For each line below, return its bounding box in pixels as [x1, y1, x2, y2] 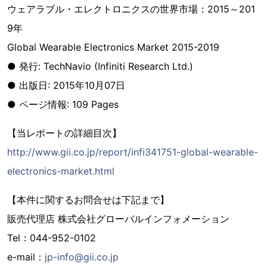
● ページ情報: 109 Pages [7, 98, 119, 110]
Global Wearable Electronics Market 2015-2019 [7, 41, 219, 53]
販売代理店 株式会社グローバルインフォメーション [7, 213, 229, 225]
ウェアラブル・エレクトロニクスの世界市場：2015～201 [7, 3, 255, 15]
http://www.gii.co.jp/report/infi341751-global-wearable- [7, 146, 258, 158]
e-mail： [7, 251, 45, 263]
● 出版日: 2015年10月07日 [7, 79, 125, 91]
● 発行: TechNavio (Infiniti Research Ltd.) [7, 60, 193, 72]
